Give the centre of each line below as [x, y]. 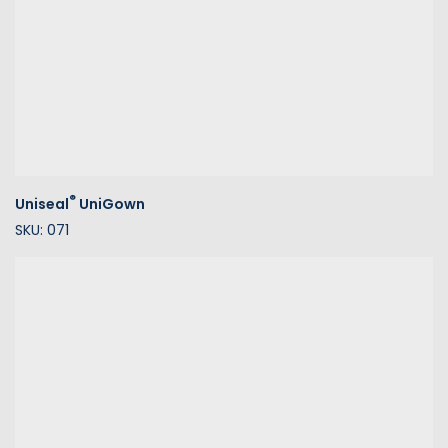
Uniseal [42, 203]
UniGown [110, 203]
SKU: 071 [42, 229]
